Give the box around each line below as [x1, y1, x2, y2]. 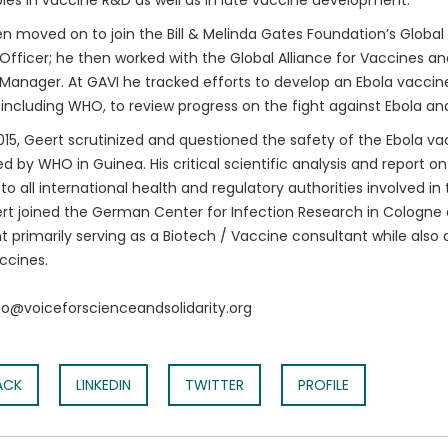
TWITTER [184, 375, 244, 395]
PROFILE [297, 375, 349, 395]
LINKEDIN [75, 375, 131, 395]
